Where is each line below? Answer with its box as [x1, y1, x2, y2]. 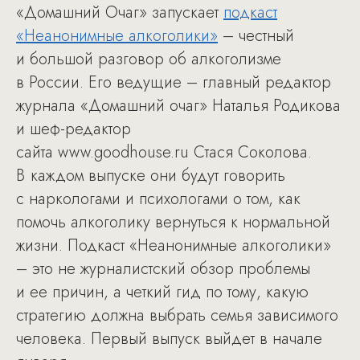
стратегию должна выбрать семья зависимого [16, 304, 338, 328]
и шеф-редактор [16, 117, 131, 141]
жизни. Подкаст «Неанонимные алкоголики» [16, 234, 331, 258]
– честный [218, 24, 294, 48]
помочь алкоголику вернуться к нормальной [16, 211, 330, 235]
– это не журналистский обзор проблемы [16, 257, 310, 281]
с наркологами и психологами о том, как [16, 187, 301, 211]
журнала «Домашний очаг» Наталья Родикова [16, 94, 341, 118]
